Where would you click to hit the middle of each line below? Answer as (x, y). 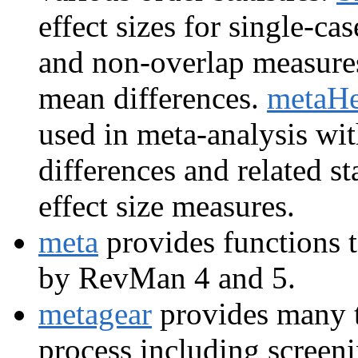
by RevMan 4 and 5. (167, 278)
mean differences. (153, 98)
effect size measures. (167, 206)
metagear (95, 314)
